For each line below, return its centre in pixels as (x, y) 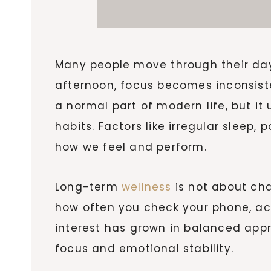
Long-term (88, 187)
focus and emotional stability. (145, 248)
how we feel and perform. (131, 147)
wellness (147, 187)
